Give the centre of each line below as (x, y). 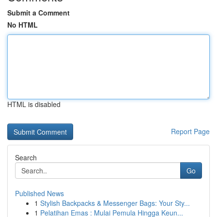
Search (26, 157)
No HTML (23, 25)
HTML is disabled (34, 104)
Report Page (190, 131)
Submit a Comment (39, 13)
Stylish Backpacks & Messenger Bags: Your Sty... (115, 203)
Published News (39, 193)
